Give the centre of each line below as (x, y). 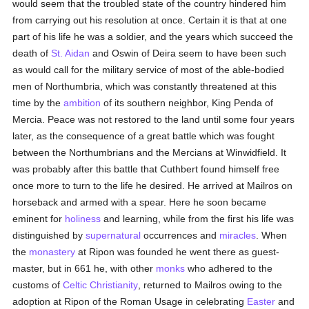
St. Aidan (71, 53)
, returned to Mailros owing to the (210, 285)
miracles (238, 235)
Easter (261, 301)
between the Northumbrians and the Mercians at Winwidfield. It (150, 152)
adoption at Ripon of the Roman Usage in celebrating (130, 301)
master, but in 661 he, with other (84, 268)
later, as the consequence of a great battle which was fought (144, 136)
